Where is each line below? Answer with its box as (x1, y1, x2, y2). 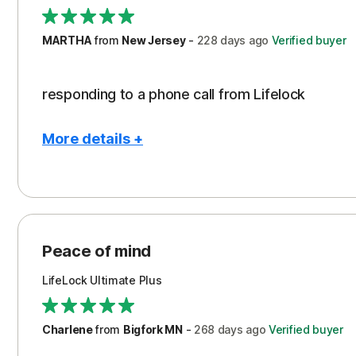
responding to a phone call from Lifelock (42, 86, 305, 103)
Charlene (42, 323, 93, 336)
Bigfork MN (122, 323, 183, 336)
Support (58, 29, 106, 44)
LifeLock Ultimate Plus (42, 273, 162, 287)
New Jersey (122, 33, 186, 47)
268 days (193, 323, 243, 336)
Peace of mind (42, 242, 152, 261)
